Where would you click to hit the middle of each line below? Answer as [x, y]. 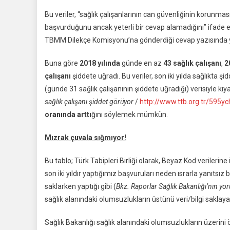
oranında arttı [68, 114]
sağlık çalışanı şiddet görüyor [90, 102]
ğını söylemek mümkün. [130, 114]
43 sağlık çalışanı [192, 63]
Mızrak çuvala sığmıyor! [85, 138]
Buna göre [62, 63]
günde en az [142, 63]
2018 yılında [100, 63]
